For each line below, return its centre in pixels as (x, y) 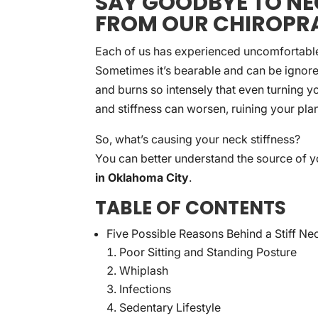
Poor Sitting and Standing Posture (208, 252)
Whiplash (144, 270)
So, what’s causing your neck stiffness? (198, 139)
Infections (146, 289)
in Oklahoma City (142, 177)
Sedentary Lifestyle (170, 307)
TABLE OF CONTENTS (191, 208)
